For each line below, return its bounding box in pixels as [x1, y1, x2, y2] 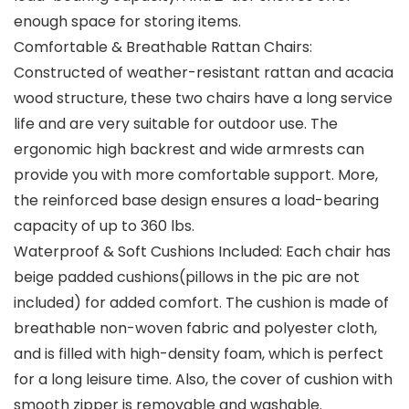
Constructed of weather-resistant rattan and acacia [14, 62, 393, 84]
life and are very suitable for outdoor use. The [14, 113, 338, 135]
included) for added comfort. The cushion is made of [14, 292, 389, 314]
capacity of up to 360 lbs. [14, 215, 194, 237]
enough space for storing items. [14, 11, 241, 33]
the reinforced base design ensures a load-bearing [14, 190, 379, 212]
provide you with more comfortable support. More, [14, 164, 378, 186]
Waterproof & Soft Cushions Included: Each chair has [14, 241, 391, 263]
